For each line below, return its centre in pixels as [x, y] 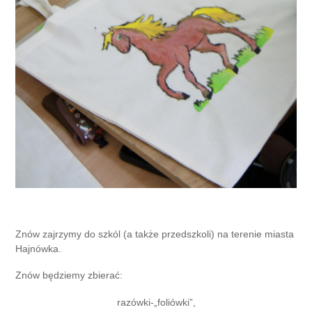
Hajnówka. [39, 248]
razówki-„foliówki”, [156, 302]
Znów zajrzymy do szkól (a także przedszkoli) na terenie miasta [155, 234]
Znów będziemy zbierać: [69, 275]
